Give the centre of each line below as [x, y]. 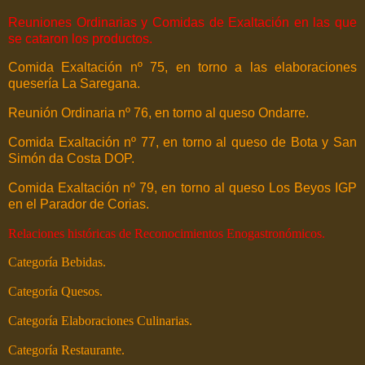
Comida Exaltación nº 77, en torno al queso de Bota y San [182, 142]
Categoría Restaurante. [66, 350]
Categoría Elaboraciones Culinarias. [100, 321]
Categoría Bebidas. [57, 262]
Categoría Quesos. [55, 292]
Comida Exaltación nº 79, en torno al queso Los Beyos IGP [182, 187]
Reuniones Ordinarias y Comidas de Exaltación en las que [182, 22]
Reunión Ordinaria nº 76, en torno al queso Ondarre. [158, 113]
